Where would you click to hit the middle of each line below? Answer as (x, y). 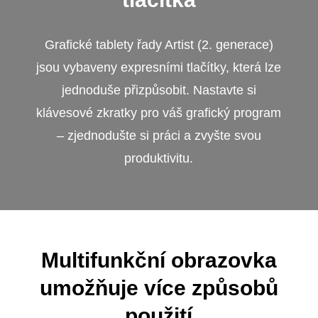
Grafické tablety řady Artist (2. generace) (159, 44)
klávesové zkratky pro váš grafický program (159, 113)
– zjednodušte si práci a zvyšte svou (159, 135)
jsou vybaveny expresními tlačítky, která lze (159, 67)
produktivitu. (159, 158)
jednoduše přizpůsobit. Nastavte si (159, 90)
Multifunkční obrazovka (159, 260)
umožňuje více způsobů (159, 287)
